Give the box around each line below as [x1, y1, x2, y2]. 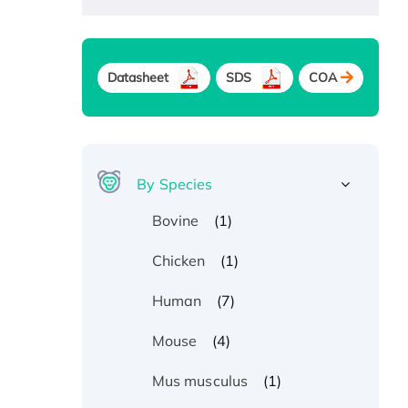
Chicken [151, 251, 206, 270]
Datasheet [107, 68, 169, 86]
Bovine [151, 211, 199, 230]
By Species [137, 175, 213, 194]
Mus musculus [151, 372, 249, 391]
